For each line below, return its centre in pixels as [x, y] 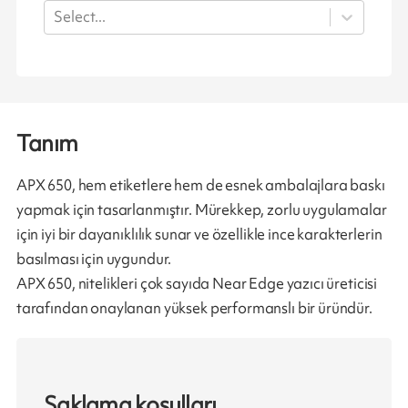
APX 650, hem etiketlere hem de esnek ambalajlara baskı [200, 184]
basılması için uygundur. [94, 258]
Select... [80, 17]
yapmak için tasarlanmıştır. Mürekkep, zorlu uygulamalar [201, 209]
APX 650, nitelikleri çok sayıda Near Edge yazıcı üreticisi [197, 283]
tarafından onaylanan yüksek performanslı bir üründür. [194, 307]
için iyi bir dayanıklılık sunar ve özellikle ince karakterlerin [199, 234]
